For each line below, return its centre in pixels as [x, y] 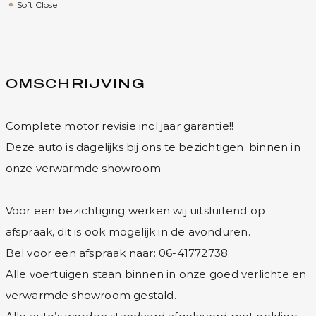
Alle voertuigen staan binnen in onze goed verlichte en [156, 274]
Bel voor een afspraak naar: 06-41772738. [118, 253]
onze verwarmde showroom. [84, 168]
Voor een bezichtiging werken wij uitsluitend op [135, 211]
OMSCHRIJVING [75, 85]
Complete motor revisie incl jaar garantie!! [120, 126]
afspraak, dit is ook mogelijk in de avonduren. [128, 232]
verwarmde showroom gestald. [91, 295]
